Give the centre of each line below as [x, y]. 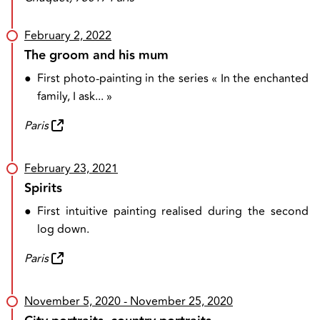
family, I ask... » [75, 96]
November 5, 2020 [72, 301]
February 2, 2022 [68, 36]
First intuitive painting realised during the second [173, 211]
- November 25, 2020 [177, 301]
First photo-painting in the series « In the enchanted [173, 79]
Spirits [43, 188]
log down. [63, 229]
